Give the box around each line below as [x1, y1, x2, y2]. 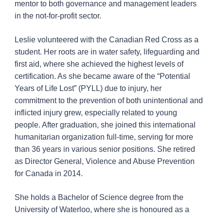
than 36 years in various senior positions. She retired [15, 145, 195, 154]
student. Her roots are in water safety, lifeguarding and [15, 48, 200, 56]
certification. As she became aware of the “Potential [15, 72, 190, 81]
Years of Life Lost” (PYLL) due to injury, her [15, 84, 162, 93]
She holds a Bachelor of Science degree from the [15, 193, 183, 202]
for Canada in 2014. [15, 169, 85, 178]
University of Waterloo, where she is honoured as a [15, 205, 189, 214]
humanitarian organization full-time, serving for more [15, 133, 193, 142]
